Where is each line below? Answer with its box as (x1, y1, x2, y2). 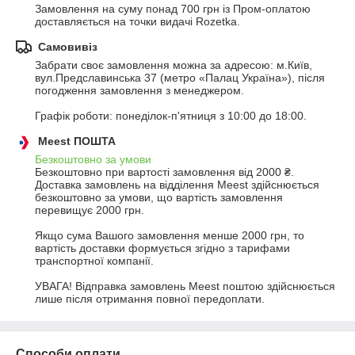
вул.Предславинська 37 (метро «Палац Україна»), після (35, 71, 325, 84)
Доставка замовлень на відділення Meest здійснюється (35, 178, 319, 191)
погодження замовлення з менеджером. (35, 84, 244, 97)
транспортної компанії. (35, 254, 154, 267)
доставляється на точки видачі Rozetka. (35, 15, 240, 28)
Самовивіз (38, 40, 97, 53)
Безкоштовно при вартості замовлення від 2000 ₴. (35, 166, 294, 178)
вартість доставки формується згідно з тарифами (35, 242, 290, 254)
